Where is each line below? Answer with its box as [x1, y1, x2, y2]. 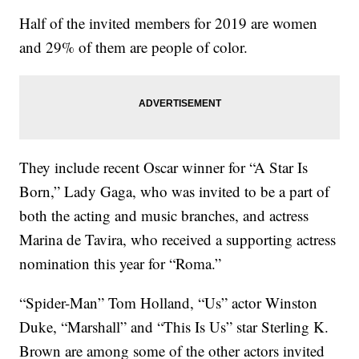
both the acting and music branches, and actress [19, 205, 309, 225]
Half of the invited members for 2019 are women [19, 13, 318, 33]
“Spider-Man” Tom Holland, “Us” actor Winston [19, 292, 318, 313]
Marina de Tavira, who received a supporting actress [19, 229, 337, 249]
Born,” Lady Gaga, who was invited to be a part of [19, 181, 330, 201]
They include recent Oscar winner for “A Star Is [19, 157, 309, 177]
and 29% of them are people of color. [19, 37, 248, 57]
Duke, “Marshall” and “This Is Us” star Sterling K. [19, 317, 329, 337]
